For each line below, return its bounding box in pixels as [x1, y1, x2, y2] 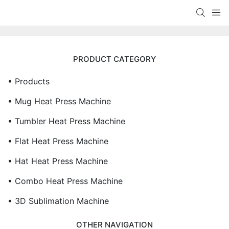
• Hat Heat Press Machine [8, 156, 108, 166]
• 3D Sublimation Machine [8, 196, 109, 206]
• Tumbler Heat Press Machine [8, 116, 125, 126]
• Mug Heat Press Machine [8, 96, 111, 106]
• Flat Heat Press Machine [8, 136, 108, 146]
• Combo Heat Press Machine [8, 176, 123, 186]
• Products [8, 76, 50, 86]
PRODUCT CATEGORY [73, 54, 156, 64]
